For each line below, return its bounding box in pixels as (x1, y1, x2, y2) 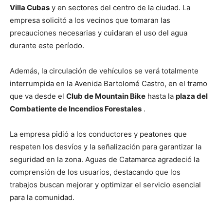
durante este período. (10, 40, 84, 50)
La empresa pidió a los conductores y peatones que (10, 129, 187, 139)
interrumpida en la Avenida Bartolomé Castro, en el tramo (10, 78, 207, 88)
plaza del (176, 91, 208, 101)
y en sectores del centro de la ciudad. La (50, 2, 190, 12)
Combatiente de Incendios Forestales (10, 104, 142, 113)
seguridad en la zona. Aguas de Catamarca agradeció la (10, 154, 200, 164)
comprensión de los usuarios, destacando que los (10, 167, 181, 177)
